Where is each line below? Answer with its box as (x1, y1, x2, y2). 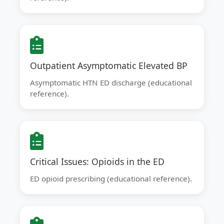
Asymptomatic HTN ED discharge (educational (30, 77, 192, 87)
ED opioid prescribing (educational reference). (30, 173, 192, 183)
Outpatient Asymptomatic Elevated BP (30, 59, 187, 71)
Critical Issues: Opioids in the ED (30, 155, 164, 167)
